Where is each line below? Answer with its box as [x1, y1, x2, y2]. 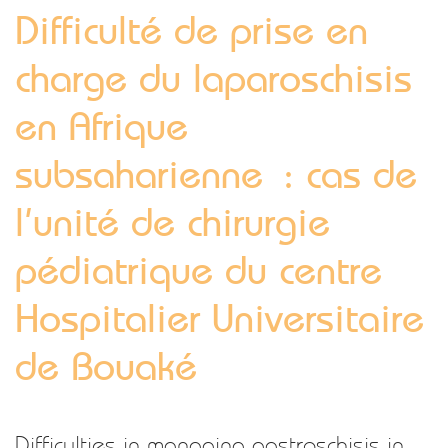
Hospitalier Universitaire [15, 296, 424, 341]
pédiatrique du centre [15, 248, 382, 293]
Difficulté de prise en [15, 8, 368, 53]
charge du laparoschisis [15, 56, 412, 101]
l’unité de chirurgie [15, 200, 330, 245]
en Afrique [15, 104, 188, 149]
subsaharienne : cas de [15, 152, 417, 197]
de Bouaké [15, 344, 197, 389]
